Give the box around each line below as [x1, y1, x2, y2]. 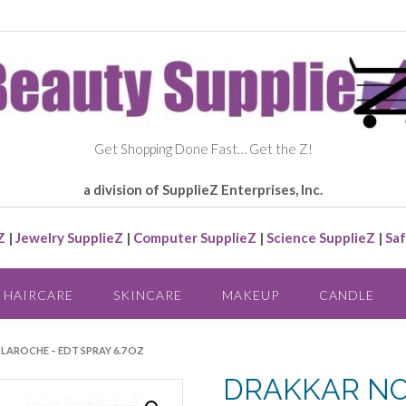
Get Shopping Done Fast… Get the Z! [93, 140, 313, 157]
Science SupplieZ [266, 229, 375, 246]
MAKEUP [221, 286, 279, 303]
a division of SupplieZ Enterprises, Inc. [83, 181, 323, 198]
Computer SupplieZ [133, 229, 256, 246]
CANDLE [318, 286, 374, 303]
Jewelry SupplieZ [15, 229, 123, 246]
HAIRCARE [3, 286, 73, 303]
